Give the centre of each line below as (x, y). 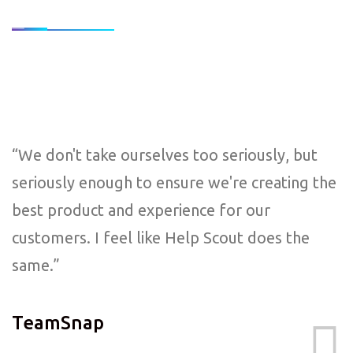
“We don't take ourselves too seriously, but (165, 155)
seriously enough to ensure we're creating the (174, 182)
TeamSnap (58, 323)
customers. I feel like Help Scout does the (161, 238)
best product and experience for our (141, 210)
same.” (36, 265)
